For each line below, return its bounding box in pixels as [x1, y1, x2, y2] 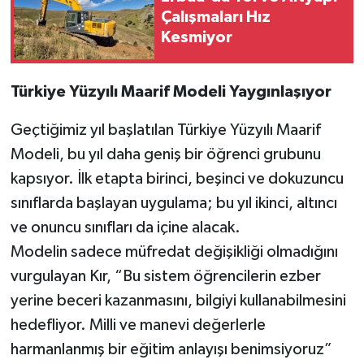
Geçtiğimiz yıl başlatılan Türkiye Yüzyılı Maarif [10, 121, 321, 138]
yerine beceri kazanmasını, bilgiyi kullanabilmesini [10, 292, 346, 309]
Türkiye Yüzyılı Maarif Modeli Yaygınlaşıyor [10, 83, 331, 100]
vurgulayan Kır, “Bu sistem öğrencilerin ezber [10, 267, 321, 284]
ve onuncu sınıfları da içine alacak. [10, 219, 240, 236]
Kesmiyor [161, 29, 232, 46]
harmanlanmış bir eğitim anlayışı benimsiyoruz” [10, 340, 332, 357]
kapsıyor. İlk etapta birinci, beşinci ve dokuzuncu [10, 170, 344, 187]
